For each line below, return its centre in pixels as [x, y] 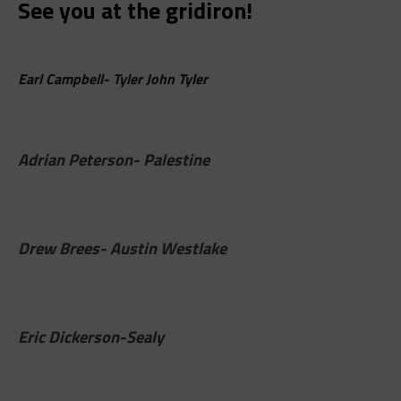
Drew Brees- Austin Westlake [122, 247]
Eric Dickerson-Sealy [90, 336]
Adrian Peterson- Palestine [113, 159]
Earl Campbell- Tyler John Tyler [112, 78]
